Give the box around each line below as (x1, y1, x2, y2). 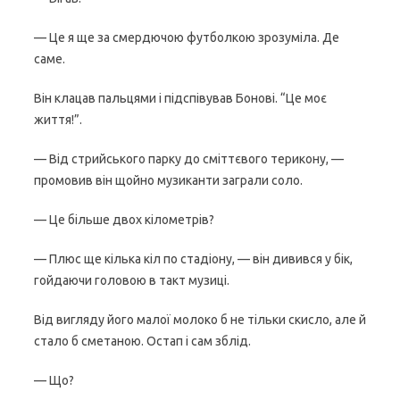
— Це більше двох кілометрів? (34, 212, 214, 227)
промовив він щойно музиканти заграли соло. (34, 173, 303, 187)
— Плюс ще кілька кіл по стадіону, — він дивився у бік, (34, 252, 353, 266)
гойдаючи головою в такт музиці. (34, 273, 229, 287)
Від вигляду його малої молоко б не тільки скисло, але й (34, 312, 366, 327)
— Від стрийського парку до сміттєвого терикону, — (34, 152, 344, 166)
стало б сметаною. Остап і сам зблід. (34, 334, 251, 348)
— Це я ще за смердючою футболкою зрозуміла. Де (34, 30, 339, 45)
